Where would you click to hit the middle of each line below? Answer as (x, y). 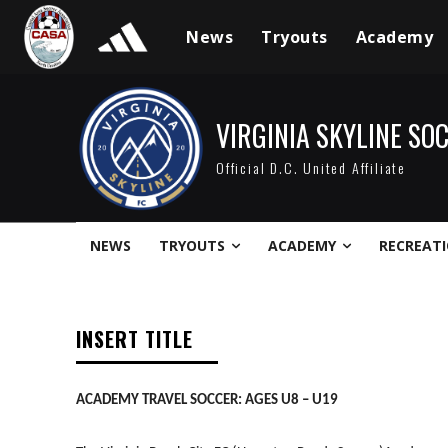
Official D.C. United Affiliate (311, 168)
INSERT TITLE (134, 339)
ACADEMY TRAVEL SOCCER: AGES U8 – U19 (207, 401)
